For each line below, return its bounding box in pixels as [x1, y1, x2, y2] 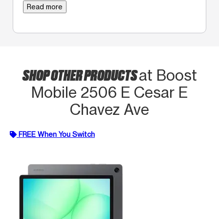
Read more [27, 2, 63, 11]
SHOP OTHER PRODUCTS [22, 65, 139, 84]
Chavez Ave [70, 100, 149, 118]
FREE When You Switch [19, 130, 95, 138]
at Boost [138, 66, 197, 84]
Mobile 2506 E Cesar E [31, 83, 188, 101]
